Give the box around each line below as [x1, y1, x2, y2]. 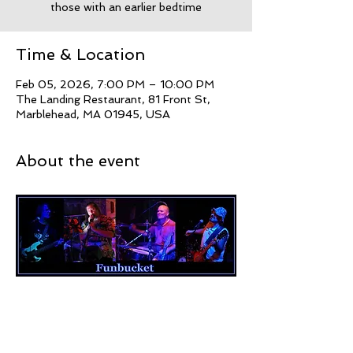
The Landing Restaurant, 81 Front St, [16, 93, 210, 106]
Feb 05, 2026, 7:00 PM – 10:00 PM [16, 78, 214, 91]
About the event [16, 151, 140, 170]
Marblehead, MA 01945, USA [16, 108, 170, 121]
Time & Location [16, 45, 145, 64]
